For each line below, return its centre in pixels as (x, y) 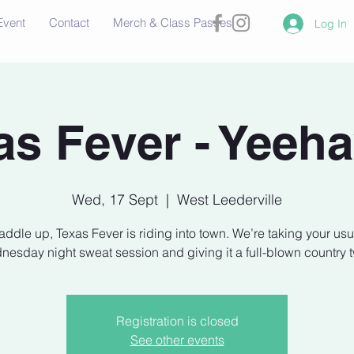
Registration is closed (177, 321)
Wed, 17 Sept (115, 200)
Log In (331, 23)
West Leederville (230, 200)
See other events (177, 340)
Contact (69, 23)
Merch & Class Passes (173, 23)
